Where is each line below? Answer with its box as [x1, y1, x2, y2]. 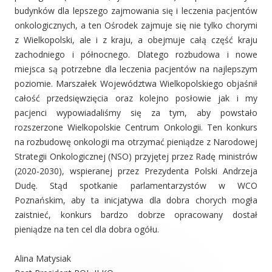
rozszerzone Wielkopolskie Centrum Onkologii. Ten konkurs [15, 121, 257, 133]
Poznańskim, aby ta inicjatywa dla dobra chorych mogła [15, 194, 257, 206]
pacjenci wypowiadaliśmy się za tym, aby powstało [15, 106, 257, 118]
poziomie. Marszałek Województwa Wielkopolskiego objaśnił [15, 77, 257, 89]
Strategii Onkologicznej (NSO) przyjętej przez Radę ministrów [15, 150, 257, 162]
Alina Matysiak [15, 252, 71, 264]
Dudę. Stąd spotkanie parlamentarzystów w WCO [15, 179, 257, 191]
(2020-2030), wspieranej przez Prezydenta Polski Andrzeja [15, 165, 257, 177]
